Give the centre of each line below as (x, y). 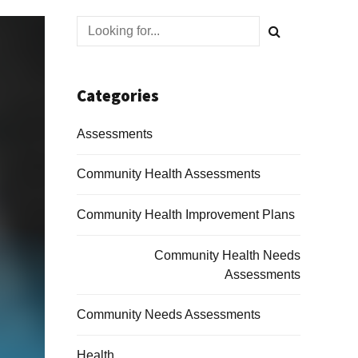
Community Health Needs (227, 255)
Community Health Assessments (169, 174)
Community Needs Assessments (169, 315)
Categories (118, 96)
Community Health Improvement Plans (186, 214)
